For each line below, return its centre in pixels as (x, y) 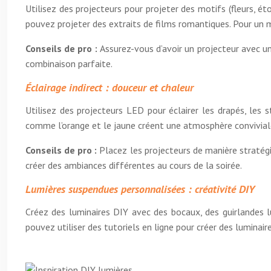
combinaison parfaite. (69, 64)
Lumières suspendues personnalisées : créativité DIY (140, 189)
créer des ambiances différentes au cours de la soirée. (134, 165)
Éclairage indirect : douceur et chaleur (109, 87)
